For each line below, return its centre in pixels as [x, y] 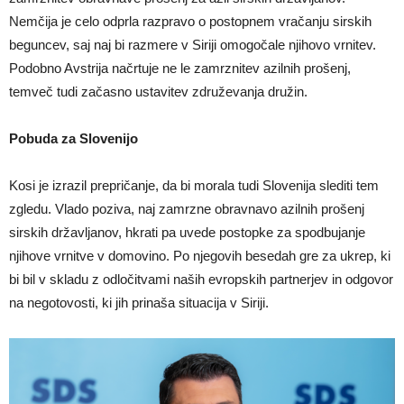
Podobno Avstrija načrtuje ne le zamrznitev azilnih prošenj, [180, 68]
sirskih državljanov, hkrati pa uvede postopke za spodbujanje [187, 232]
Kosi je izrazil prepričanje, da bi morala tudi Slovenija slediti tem [194, 185]
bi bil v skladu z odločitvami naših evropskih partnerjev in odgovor [201, 279]
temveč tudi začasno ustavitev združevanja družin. [158, 92]
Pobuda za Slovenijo [73, 138]
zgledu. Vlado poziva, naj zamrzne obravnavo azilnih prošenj [187, 209]
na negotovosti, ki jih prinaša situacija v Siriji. [139, 303]
